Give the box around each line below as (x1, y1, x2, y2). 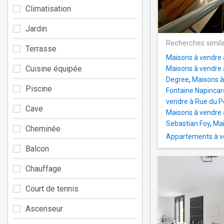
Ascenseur (25, 203, 63, 213)
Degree (166, 75, 189, 84)
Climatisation (25, 3, 71, 13)
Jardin (25, 23, 47, 33)
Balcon (25, 143, 49, 153)
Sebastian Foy (166, 119, 210, 128)
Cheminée (25, 123, 60, 133)
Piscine (25, 83, 52, 93)
